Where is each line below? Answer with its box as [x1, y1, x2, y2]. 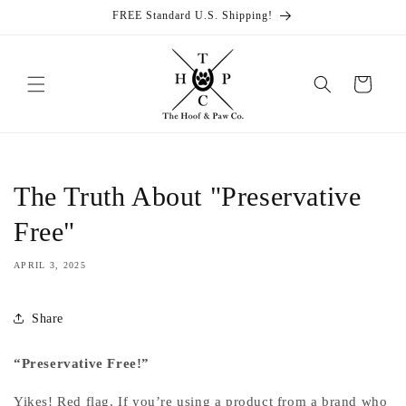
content [26, 21, 74, 36]
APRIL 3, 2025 [14, 260, 86, 270]
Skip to [26, 5, 72, 20]
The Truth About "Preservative [14, 181, 362, 211]
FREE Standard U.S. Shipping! [112, 9, 273, 22]
